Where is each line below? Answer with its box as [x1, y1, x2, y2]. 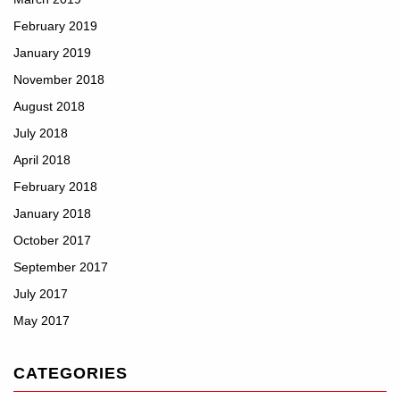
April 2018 [13, 153, 71, 167]
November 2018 [13, 72, 104, 87]
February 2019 [13, 19, 97, 33]
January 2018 [13, 206, 91, 221]
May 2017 [13, 313, 70, 328]
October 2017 [13, 233, 91, 247]
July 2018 [13, 126, 68, 140]
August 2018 [13, 99, 85, 113]
